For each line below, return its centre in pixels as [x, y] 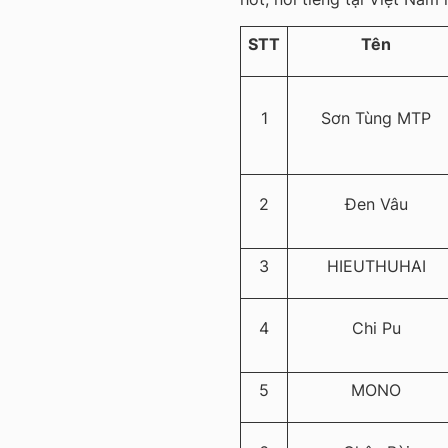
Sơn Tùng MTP [376, 118]
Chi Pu [376, 328]
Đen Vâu [376, 204]
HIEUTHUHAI [376, 266]
